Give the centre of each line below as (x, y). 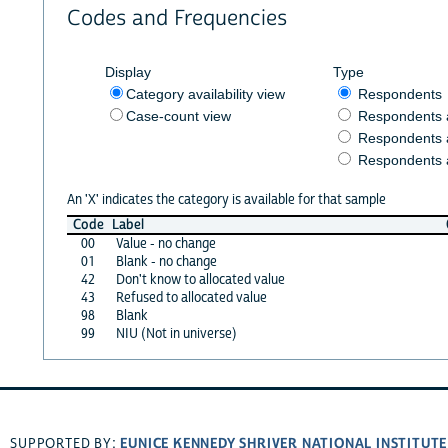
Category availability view (205, 93)
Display (127, 71)
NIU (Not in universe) (176, 333)
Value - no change (165, 243)
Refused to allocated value (191, 297)
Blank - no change (166, 261)
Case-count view (178, 115)
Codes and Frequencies (176, 19)
